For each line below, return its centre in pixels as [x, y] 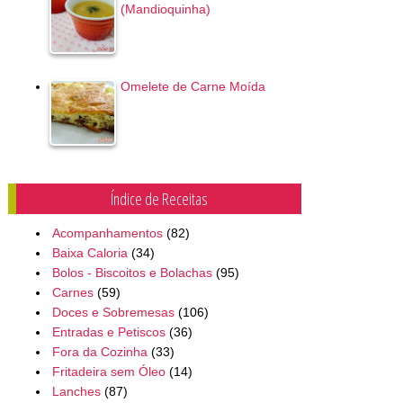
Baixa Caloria [90, 253]
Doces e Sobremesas [113, 313]
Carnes [72, 293]
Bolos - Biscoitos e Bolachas [132, 273]
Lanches [76, 392]
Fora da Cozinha [99, 352]
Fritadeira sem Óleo [108, 372]
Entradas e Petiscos [108, 332]
